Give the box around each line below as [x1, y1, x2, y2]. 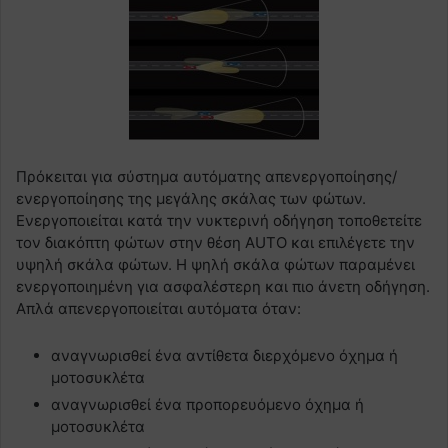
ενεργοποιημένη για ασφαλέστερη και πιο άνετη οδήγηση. [16, 276, 430, 296]
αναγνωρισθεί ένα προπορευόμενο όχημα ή [51, 394, 364, 414]
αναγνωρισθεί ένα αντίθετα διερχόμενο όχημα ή [51, 345, 398, 365]
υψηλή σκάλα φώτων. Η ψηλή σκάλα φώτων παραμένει [16, 254, 415, 274]
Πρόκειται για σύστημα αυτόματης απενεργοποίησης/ [16, 166, 397, 186]
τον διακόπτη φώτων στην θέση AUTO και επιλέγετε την [16, 232, 415, 252]
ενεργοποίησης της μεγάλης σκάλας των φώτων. [16, 188, 366, 208]
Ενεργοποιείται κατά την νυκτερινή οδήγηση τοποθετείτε [16, 210, 422, 230]
